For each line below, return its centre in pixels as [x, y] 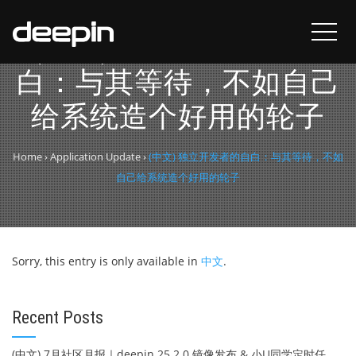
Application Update [95, 157]
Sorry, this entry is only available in [106, 261]
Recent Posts [58, 317]
